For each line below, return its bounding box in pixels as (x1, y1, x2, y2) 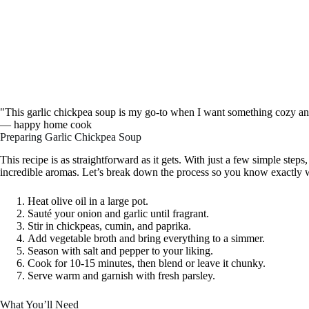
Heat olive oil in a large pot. (28, 195, 148, 208)
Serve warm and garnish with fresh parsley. (28, 270, 215, 282)
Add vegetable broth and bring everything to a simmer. (28, 232, 265, 245)
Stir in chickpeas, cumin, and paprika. (28, 220, 191, 232)
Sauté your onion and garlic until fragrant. (28, 208, 209, 220)
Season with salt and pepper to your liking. (28, 245, 213, 257)
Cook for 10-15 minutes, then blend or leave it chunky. (28, 257, 266, 270)
